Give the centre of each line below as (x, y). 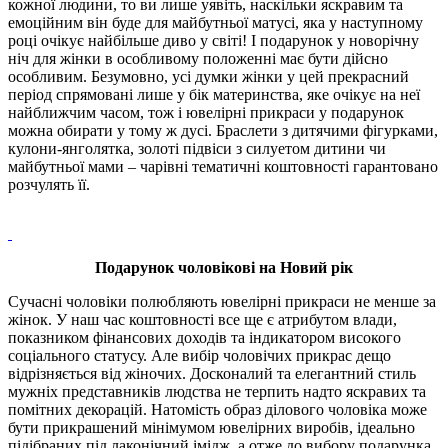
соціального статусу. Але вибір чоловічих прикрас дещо (199, 355)
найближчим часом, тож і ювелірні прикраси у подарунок (206, 112)
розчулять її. (49, 184)
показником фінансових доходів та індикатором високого (204, 337)
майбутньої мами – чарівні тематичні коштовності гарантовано (223, 166)
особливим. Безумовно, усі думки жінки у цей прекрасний (208, 76)
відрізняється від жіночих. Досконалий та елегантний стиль (212, 373)
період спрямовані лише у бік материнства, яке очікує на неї (214, 94)
